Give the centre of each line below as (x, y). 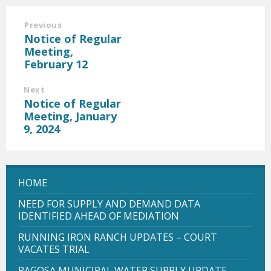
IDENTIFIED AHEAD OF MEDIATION (99, 216)
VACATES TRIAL (54, 249)
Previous (43, 24)
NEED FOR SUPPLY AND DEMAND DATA (109, 204)
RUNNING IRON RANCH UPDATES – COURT (118, 237)
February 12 (56, 64)
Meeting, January (70, 116)
